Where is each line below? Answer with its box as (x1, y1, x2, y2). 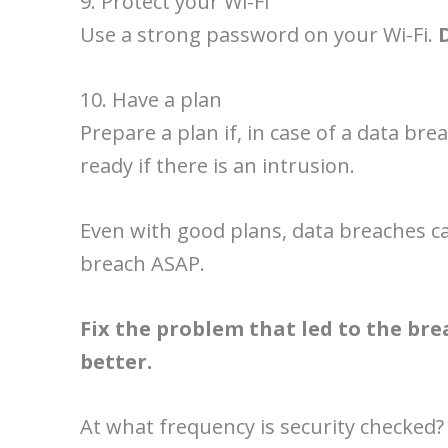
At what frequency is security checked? (80, 413, 444, 440)
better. (80, 348, 152, 375)
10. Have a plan (80, 86, 222, 113)
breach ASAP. (80, 250, 210, 277)
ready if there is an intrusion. (80, 152, 355, 179)
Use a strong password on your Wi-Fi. (80, 21, 438, 48)
